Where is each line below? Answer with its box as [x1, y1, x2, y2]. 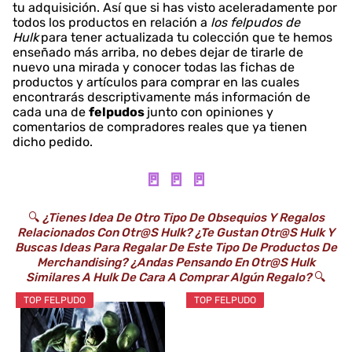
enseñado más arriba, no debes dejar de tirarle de [13, 45, 303, 60]
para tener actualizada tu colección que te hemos [41, 30, 332, 46]
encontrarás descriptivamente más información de [13, 90, 310, 105]
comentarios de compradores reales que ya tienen [13, 119, 307, 135]
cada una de [13, 104, 89, 120]
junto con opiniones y [147, 104, 273, 120]
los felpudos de [211, 15, 300, 31]
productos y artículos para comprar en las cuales [13, 75, 299, 90]
